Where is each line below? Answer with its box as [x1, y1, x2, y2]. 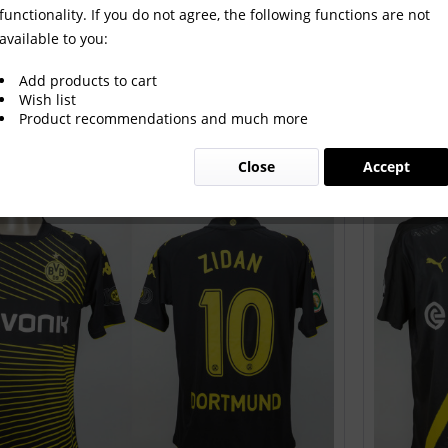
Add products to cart [19, 70, 157, 90]
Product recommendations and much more [19, 108, 308, 128]
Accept [363, 156, 411, 176]
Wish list [19, 89, 76, 109]
